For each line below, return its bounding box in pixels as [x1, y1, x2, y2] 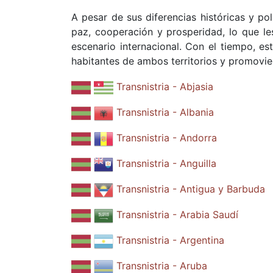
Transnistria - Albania [116, 106, 214, 119]
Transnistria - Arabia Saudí [116, 208, 238, 221]
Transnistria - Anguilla [116, 157, 216, 170]
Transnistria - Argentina [116, 234, 224, 247]
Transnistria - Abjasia [116, 80, 213, 93]
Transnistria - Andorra [116, 132, 217, 144]
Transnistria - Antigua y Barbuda [116, 183, 265, 196]
